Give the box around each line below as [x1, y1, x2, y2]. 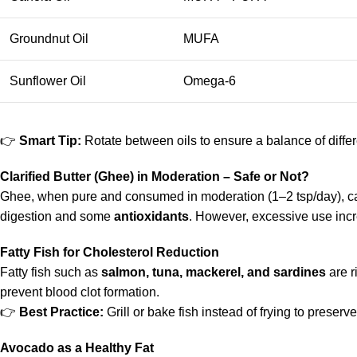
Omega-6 [183, 74, 236, 88]
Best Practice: [19, 305, 104, 319]
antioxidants [114, 210, 189, 223]
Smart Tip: [19, 134, 81, 147]
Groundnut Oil [10, 32, 88, 45]
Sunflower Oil [10, 74, 86, 88]
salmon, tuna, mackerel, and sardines [101, 265, 326, 279]
